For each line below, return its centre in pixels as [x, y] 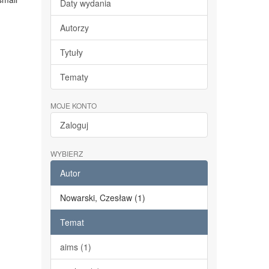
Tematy [74, 77]
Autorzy [74, 28]
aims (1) [75, 247]
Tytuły [71, 52]
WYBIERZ [66, 153]
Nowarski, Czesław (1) [102, 198]
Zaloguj [74, 125]
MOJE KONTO [73, 105]
